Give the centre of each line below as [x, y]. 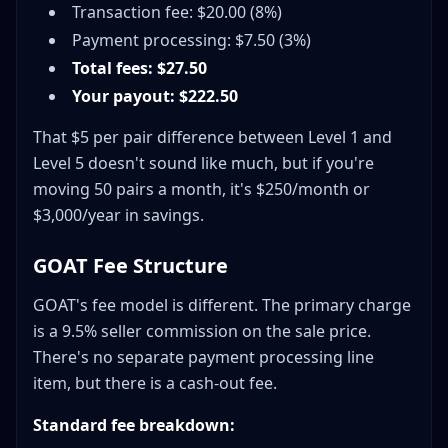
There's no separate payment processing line [203, 357]
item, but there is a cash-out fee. [155, 383]
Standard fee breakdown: [134, 425]
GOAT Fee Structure [130, 266]
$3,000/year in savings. [118, 215]
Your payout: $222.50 [155, 96]
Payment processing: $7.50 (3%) [191, 40]
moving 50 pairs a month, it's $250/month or [201, 189]
